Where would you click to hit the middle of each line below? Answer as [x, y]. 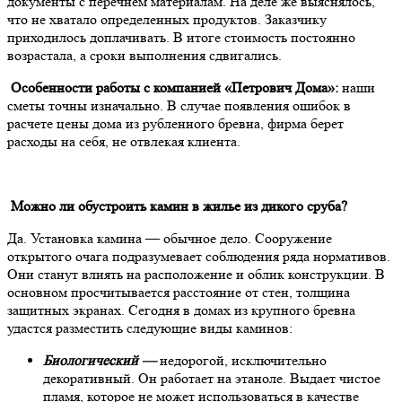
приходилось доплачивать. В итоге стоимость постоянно [181, 37]
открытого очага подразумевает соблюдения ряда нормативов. [199, 256]
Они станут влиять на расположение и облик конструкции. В [196, 274]
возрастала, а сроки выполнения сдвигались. [144, 55]
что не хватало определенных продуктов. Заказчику [167, 19]
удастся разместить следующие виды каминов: [150, 328]
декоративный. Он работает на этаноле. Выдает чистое [212, 378]
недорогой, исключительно [241, 360]
